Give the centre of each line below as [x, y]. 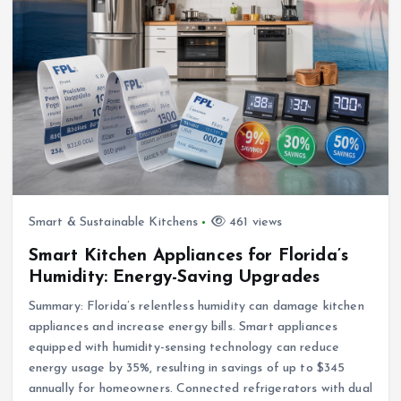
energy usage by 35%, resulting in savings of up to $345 [187, 369]
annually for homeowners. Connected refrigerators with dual [200, 389]
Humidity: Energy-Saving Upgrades [174, 278]
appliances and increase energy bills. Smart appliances [183, 328]
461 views [254, 222]
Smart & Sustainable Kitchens [113, 222]
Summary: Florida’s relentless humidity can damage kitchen [196, 307]
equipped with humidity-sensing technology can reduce [183, 348]
